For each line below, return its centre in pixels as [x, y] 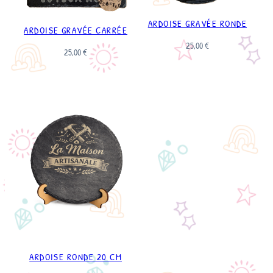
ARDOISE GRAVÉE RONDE [197, 24]
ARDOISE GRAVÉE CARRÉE [76, 31]
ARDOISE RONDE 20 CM [76, 257]
